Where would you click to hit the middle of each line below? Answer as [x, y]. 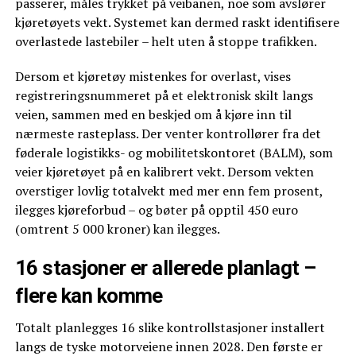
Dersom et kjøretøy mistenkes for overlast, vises [153, 76]
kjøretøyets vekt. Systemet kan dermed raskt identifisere [177, 22]
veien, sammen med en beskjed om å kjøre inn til [153, 114]
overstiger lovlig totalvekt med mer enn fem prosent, [168, 190]
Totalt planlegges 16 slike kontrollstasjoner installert [170, 327]
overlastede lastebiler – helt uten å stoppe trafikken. [166, 41]
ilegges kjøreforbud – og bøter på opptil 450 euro [156, 209]
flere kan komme [89, 295]
